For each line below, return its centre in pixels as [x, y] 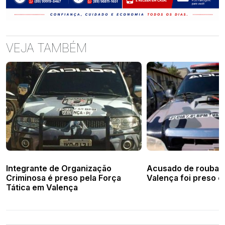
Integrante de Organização [59, 168]
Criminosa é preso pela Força [64, 178]
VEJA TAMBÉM [46, 48]
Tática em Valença [42, 188]
